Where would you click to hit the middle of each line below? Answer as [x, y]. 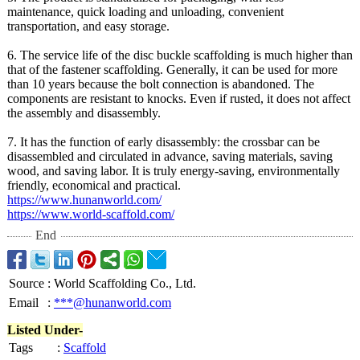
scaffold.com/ [140, 214]
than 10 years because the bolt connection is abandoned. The [161, 84]
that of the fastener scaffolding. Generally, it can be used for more [172, 70]
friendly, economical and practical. [94, 185]
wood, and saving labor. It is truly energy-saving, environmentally [174, 171]
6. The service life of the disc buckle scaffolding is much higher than [180, 55]
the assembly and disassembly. [84, 113]
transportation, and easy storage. [88, 26]
